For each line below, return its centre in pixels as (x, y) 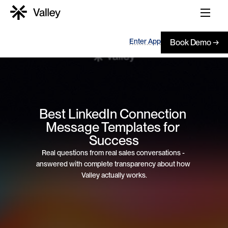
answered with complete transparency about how (113, 164)
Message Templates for (113, 127)
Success (114, 140)
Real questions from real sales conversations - (113, 152)
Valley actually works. (114, 175)
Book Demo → (194, 42)
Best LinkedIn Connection (113, 113)
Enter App (145, 41)
